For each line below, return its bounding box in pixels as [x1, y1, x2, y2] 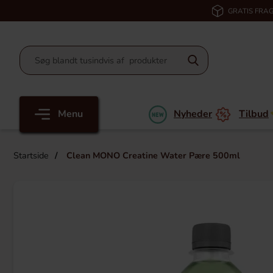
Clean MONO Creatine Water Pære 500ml [64, 149, 240, 161]
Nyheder [174, 107, 212, 121]
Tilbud [239, 107, 269, 121]
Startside [13, 149, 49, 161]
